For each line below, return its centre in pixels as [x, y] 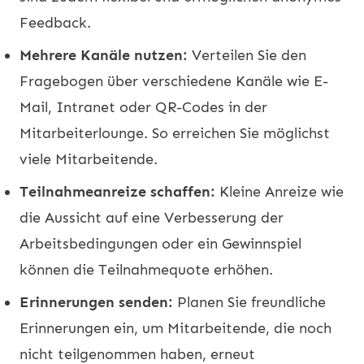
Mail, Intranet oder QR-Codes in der [143, 107]
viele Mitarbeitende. [89, 159]
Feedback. [55, 22]
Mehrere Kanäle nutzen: [104, 55]
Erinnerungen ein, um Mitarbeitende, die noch [175, 328]
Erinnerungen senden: [96, 302]
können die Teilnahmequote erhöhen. [146, 269]
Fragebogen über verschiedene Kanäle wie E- [174, 81]
